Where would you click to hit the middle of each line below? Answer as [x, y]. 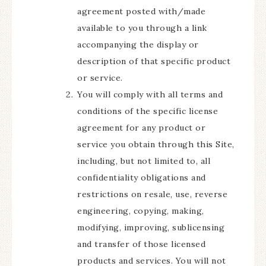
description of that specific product [154, 61]
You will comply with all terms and [150, 94]
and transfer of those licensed [141, 244]
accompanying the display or [138, 45]
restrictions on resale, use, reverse [152, 194]
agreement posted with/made [141, 11]
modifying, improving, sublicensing [151, 227]
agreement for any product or [141, 128]
